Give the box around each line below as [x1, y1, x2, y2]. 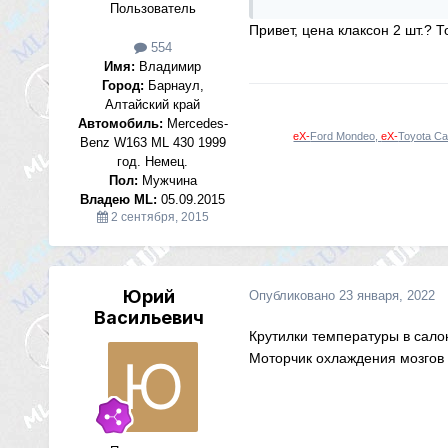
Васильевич [93, 306, 204, 328]
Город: [101, 77, 144, 93]
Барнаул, [143, 77, 204, 93]
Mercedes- [162, 115, 228, 131]
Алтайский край [105, 96, 201, 112]
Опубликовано [248, 287, 339, 303]
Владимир [135, 58, 202, 74]
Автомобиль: [77, 115, 163, 131]
